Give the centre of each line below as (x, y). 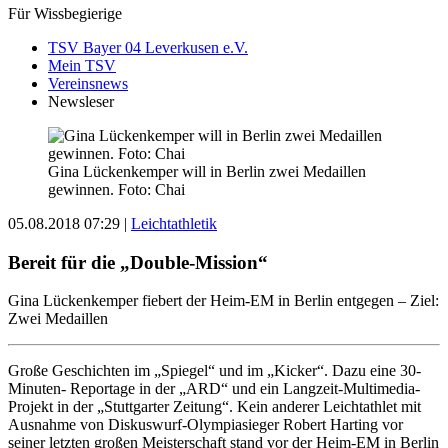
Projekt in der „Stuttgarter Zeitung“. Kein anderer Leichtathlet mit (214, 407)
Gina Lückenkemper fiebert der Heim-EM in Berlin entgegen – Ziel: (223, 301)
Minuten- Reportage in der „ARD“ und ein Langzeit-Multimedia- (214, 389)
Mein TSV (82, 65)
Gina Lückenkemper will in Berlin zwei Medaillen (207, 171)
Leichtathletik (174, 223)
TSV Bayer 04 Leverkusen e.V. (148, 47)
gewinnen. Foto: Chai (116, 189)
